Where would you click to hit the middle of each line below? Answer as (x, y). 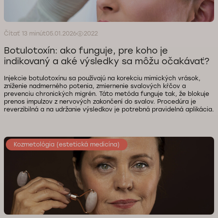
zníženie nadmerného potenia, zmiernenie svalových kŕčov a (95, 86)
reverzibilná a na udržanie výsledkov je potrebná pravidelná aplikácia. (109, 109)
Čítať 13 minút (25, 34)
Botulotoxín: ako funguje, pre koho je (86, 51)
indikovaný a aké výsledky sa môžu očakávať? (107, 61)
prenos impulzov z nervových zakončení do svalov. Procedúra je (100, 102)
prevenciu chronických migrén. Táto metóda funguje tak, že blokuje (107, 94)
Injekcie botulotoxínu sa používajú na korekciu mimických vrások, (102, 78)
